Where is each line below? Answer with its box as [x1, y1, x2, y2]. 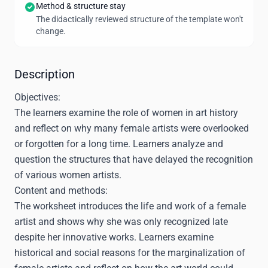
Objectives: [14, 92, 60, 103]
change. [36, 26, 66, 36]
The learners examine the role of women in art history [14, 107, 238, 118]
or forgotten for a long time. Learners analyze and [14, 138, 223, 150]
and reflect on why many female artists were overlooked [14, 123, 249, 134]
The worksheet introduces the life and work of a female [14, 200, 246, 212]
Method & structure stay [36, 1, 126, 11]
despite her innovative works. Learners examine [14, 232, 214, 243]
